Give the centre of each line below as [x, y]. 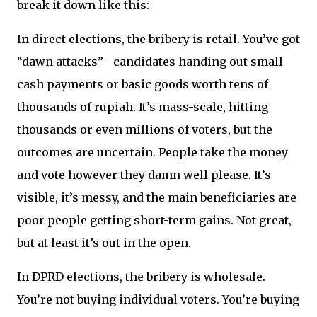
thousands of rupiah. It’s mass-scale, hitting [143, 107]
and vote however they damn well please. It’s [144, 175]
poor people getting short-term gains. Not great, [154, 220]
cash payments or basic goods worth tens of [143, 85]
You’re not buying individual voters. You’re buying [158, 300]
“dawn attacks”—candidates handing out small [150, 62]
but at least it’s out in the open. [104, 243]
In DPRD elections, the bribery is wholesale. [141, 277]
